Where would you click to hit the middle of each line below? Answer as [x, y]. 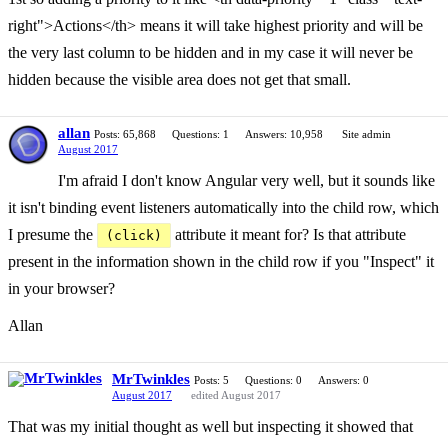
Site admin [366, 134]
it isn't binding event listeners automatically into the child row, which [223, 207]
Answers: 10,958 [284, 134]
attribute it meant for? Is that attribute [288, 234]
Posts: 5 [211, 380]
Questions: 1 [200, 134]
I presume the [52, 234]
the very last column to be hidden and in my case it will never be [210, 52]
